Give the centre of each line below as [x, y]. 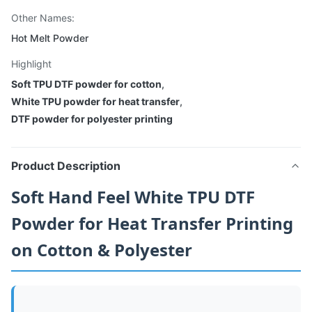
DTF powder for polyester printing [92, 119]
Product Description [66, 166]
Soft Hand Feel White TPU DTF [133, 197]
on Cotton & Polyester [102, 250]
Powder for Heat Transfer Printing [152, 223]
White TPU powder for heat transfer [95, 101]
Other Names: [43, 18]
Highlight [31, 64]
